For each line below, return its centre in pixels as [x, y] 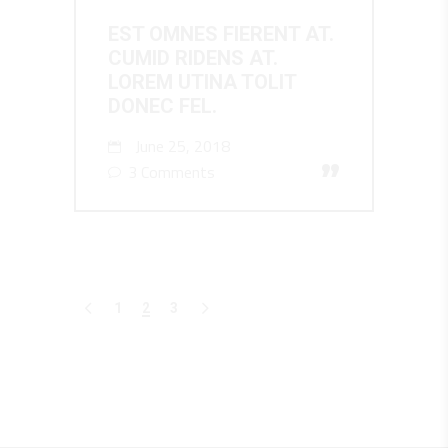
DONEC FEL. [162, 105]
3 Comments [169, 171]
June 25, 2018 [180, 145]
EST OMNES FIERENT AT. [221, 33]
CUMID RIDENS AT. [193, 57]
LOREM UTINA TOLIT [202, 81]
